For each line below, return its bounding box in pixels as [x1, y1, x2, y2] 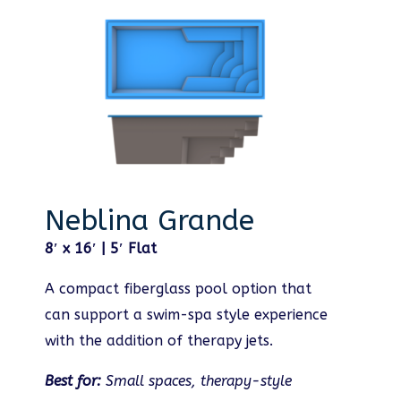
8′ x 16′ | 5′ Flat [45, 239, 157, 257]
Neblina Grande [45, 203, 254, 237]
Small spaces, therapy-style [106, 371, 292, 389]
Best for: [45, 371, 106, 389]
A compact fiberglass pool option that [45, 279, 311, 297]
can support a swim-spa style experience [45, 305, 328, 323]
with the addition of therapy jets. [45, 331, 273, 349]
